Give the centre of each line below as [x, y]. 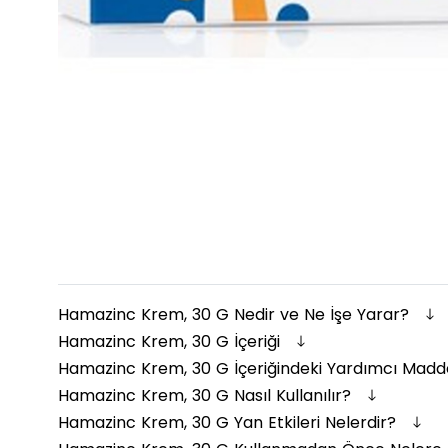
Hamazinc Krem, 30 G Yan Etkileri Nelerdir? [229, 422]
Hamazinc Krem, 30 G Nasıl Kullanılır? [207, 395]
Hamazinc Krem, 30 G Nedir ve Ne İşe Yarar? [236, 314]
